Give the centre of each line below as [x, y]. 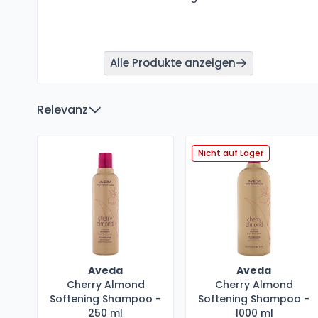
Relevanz [62, 109]
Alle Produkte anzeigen [173, 62]
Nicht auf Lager [231, 153]
